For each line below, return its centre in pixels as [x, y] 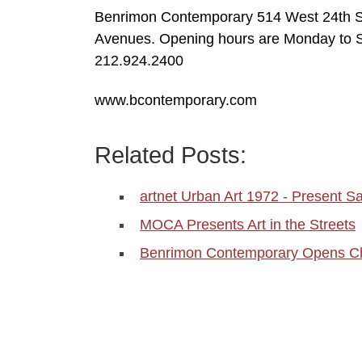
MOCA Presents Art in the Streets [248, 225]
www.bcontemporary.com [176, 101]
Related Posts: [170, 156]
